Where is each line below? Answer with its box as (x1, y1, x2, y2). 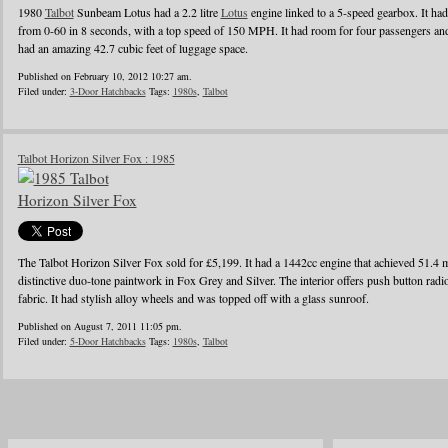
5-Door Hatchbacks (69, 334, 146, 348)
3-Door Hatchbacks (69, 84, 146, 98)
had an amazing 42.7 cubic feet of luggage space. (17, 40, 248, 56)
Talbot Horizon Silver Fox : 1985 (17, 150, 175, 166)
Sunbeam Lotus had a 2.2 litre (73, 4, 221, 20)
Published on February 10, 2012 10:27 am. (17, 69, 192, 83)
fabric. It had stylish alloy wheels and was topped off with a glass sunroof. (17, 290, 369, 306)
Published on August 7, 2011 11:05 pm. (17, 319, 182, 333)
